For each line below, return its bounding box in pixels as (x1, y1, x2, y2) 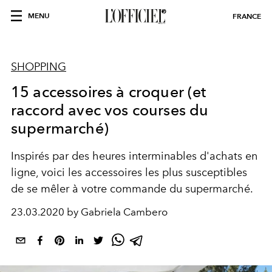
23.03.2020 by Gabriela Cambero (11, 206, 168, 218)
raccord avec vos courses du (11, 101, 209, 119)
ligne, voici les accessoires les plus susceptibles (11, 166, 247, 179)
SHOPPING (11, 60, 66, 73)
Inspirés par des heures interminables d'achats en (11, 149, 257, 163)
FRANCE (233, 12, 261, 21)
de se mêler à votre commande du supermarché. (11, 182, 253, 195)
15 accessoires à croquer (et (11, 83, 206, 101)
